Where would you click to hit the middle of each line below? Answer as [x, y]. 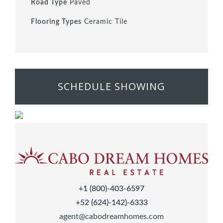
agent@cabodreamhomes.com [111, 216]
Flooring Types [56, 22]
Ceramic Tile [105, 22]
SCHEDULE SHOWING [111, 87]
